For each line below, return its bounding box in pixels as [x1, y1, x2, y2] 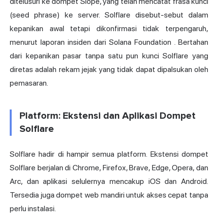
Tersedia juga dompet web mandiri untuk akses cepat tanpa [10, 190, 208, 200]
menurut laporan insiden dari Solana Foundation [10, 37, 171, 47]
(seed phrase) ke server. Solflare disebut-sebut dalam [10, 10, 208, 20]
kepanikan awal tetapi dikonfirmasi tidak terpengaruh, [10, 24, 208, 34]
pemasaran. [10, 78, 48, 88]
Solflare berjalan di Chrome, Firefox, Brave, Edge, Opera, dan [10, 163, 208, 173]
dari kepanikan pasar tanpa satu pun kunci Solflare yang [10, 51, 208, 61]
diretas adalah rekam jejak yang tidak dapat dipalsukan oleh [10, 65, 208, 74]
